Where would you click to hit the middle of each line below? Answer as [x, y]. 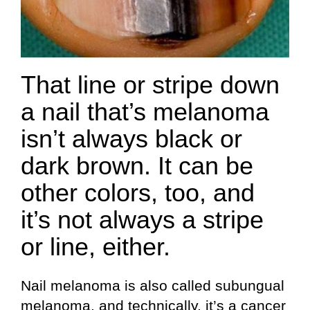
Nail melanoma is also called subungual [153, 285]
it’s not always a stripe [142, 220]
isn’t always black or [131, 139]
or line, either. [95, 247]
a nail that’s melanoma [145, 112]
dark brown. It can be [137, 166]
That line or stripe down [150, 85]
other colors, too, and [138, 193]
